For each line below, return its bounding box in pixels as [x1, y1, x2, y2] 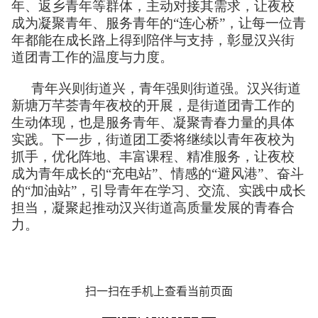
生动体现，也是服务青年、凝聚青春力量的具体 [11, 114, 295, 130]
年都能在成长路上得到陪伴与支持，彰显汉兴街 [11, 32, 295, 48]
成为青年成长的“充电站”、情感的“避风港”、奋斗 [11, 165, 304, 181]
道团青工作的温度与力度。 [11, 49, 173, 65]
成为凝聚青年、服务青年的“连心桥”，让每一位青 [11, 15, 306, 31]
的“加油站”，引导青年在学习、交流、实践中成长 [11, 182, 306, 198]
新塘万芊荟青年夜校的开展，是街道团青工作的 [11, 97, 295, 113]
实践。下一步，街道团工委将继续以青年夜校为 [11, 131, 295, 147]
